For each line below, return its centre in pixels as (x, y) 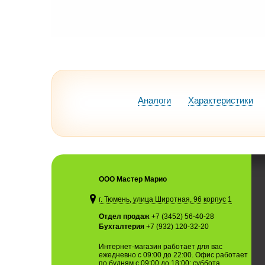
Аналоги (154, 100)
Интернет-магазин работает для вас (161, 247)
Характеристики (221, 100)
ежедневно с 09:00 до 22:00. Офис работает (173, 255)
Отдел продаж (124, 216)
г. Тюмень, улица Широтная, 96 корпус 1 (165, 199)
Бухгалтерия (122, 227)
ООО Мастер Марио (133, 179)
